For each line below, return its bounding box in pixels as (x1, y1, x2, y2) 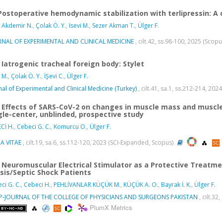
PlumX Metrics (90, 203, 132, 213)
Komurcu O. (54, 122, 87, 131)
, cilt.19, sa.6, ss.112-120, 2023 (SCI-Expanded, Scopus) (21, 138, 175, 147)
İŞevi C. (44, 72, 64, 81)
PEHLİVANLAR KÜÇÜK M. (54, 180, 120, 189)
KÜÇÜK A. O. (123, 180, 158, 189)
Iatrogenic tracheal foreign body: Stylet (1, 59, 144, 69)
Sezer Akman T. (92, 21, 135, 30)
